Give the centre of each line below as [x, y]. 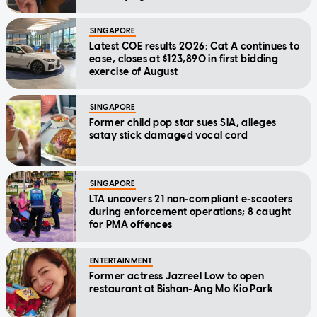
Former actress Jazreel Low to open [177, 277]
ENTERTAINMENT [121, 261]
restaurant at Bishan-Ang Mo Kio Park [181, 289]
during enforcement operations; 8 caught [190, 212]
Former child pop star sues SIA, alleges [183, 123]
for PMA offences [131, 225]
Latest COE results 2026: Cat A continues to [195, 47]
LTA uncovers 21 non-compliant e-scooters [191, 200]
